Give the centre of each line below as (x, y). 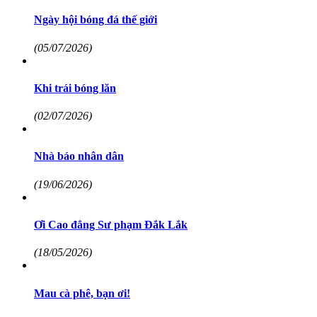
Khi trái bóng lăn (75, 88)
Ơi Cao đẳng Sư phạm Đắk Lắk (111, 225)
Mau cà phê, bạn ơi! (82, 293)
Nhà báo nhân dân (79, 156)
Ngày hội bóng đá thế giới (96, 20)
